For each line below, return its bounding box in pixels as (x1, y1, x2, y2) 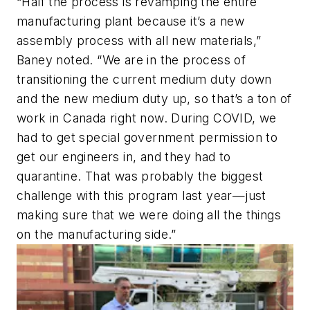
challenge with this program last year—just (17, 188, 266, 203)
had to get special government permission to (17, 129, 278, 145)
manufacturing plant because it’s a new (17, 13, 245, 28)
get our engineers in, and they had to (17, 149, 231, 164)
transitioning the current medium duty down (17, 71, 272, 86)
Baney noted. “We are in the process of (17, 52, 246, 67)
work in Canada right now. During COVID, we (17, 110, 277, 125)
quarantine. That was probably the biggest (17, 168, 264, 183)
